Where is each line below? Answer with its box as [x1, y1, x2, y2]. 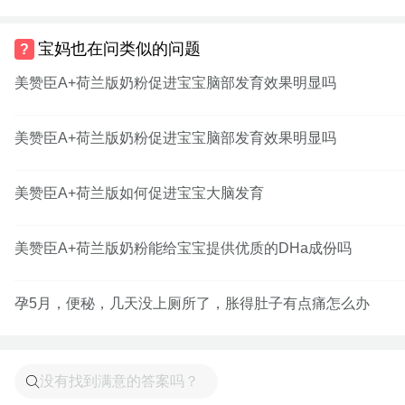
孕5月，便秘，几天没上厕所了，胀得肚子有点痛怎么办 [14, 296, 370, 311]
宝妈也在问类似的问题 [38, 40, 202, 58]
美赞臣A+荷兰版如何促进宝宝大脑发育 [14, 185, 264, 201]
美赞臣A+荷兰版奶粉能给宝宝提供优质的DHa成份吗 [14, 240, 352, 256]
